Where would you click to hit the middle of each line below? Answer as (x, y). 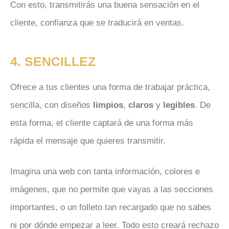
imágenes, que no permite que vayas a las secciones (112, 190)
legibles (179, 105)
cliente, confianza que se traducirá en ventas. (97, 23)
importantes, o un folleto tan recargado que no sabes (111, 208)
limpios (108, 105)
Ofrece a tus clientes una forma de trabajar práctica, (110, 87)
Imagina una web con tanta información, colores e (105, 172)
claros (141, 105)
